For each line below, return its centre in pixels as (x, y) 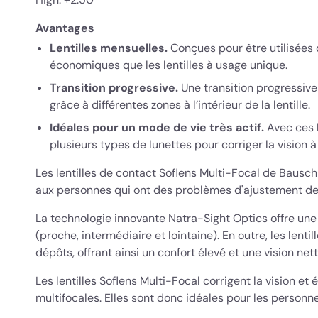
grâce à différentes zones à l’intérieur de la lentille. (181, 105)
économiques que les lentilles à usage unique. (170, 65)
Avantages (65, 28)
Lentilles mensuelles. (110, 48)
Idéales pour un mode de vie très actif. (157, 127)
